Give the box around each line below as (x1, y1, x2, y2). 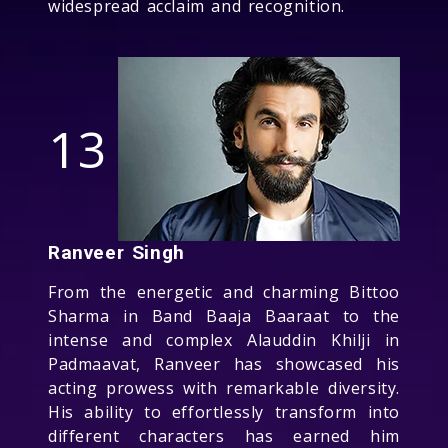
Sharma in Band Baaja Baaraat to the (48, 304, 400, 327)
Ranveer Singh (48, 240, 185, 264)
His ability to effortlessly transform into (48, 400, 400, 423)
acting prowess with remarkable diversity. (48, 376, 400, 399)
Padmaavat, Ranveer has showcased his (48, 352, 400, 375)
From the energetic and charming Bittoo (48, 280, 400, 303)
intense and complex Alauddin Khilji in (48, 328, 400, 351)
